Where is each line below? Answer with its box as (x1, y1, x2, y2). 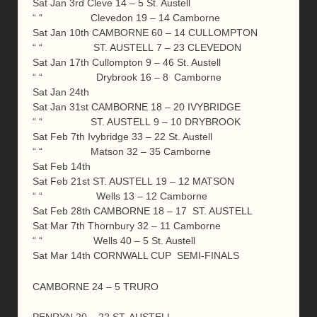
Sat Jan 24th (33, 86, 89, 98)
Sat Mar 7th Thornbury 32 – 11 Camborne (33, 220, 221, 232)
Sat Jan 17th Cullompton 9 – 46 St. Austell (33, 57, 221, 69)
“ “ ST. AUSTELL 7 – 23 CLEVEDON (33, 42, 241, 54)
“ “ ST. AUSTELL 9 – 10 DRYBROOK (33, 116, 241, 128)
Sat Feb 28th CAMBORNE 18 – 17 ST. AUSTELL (33, 205, 253, 217)
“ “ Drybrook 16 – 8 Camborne (33, 71, 221, 83)
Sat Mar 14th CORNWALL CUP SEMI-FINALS (33, 250, 239, 262)
